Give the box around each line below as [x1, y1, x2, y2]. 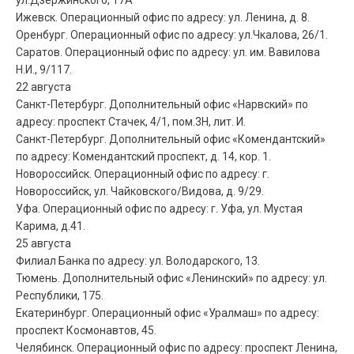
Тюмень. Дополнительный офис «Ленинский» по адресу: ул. [16, 271, 327, 284]
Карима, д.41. [16, 219, 85, 232]
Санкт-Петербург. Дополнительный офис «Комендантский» [16, 132, 326, 145]
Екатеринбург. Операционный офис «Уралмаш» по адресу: [16, 306, 319, 319]
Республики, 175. [16, 288, 104, 302]
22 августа [16, 80, 71, 93]
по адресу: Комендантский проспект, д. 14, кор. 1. [16, 149, 271, 163]
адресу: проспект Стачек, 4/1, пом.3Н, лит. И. [16, 115, 246, 128]
